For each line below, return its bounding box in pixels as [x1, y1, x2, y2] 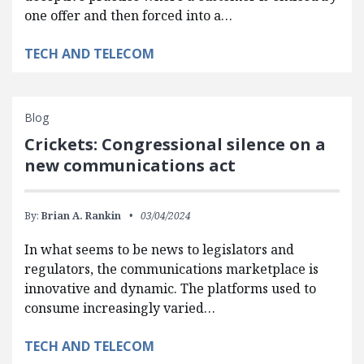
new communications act [24, 154, 236, 176]
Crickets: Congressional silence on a [24, 132, 326, 155]
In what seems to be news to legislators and [24, 240, 294, 258]
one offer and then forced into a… [24, 6, 232, 24]
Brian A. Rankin [41, 208, 121, 223]
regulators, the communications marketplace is [24, 259, 318, 278]
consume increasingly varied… [24, 298, 215, 317]
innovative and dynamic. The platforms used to [24, 279, 316, 297]
